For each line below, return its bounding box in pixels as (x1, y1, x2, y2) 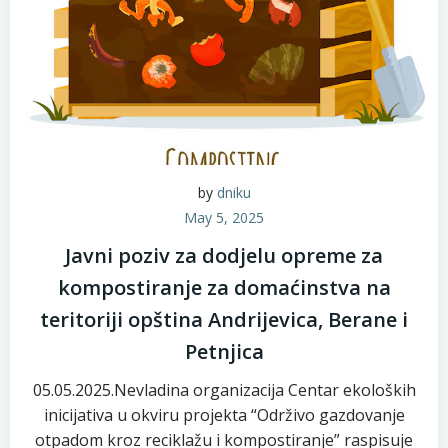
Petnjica (184, 338, 264, 365)
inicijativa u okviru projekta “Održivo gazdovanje (43, 404, 405, 426)
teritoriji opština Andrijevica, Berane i (40, 306, 408, 333)
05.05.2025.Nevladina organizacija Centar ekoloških (32, 379, 416, 401)
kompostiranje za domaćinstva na (57, 274, 391, 301)
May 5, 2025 (184, 208, 264, 227)
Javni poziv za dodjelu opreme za (65, 242, 383, 269)
